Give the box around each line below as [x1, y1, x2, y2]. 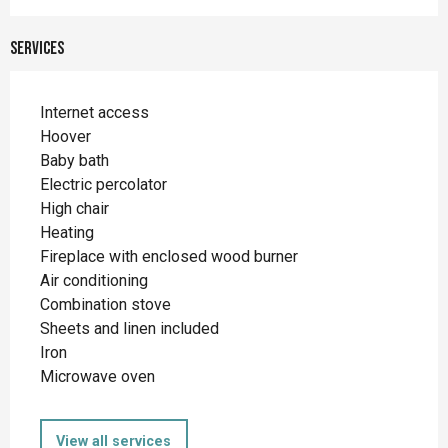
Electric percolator [40, 174, 167, 194]
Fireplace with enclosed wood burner [40, 246, 298, 266]
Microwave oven [40, 366, 155, 386]
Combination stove [40, 294, 171, 314]
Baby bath [40, 150, 109, 170]
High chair [40, 198, 109, 218]
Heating [40, 222, 94, 242]
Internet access [40, 102, 149, 122]
